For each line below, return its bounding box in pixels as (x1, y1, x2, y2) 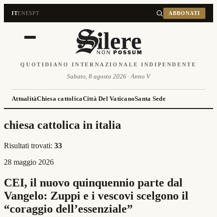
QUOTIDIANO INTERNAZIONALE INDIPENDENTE (20, 62, 197, 67)
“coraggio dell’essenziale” (4, 202, 133, 215)
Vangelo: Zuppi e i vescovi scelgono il (4, 189, 188, 202)
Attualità (12, 95, 37, 102)
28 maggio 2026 (4, 157, 54, 166)
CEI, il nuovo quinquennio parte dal (4, 176, 183, 189)
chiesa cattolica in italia (4, 118, 121, 131)
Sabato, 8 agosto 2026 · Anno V (67, 73, 150, 80)
